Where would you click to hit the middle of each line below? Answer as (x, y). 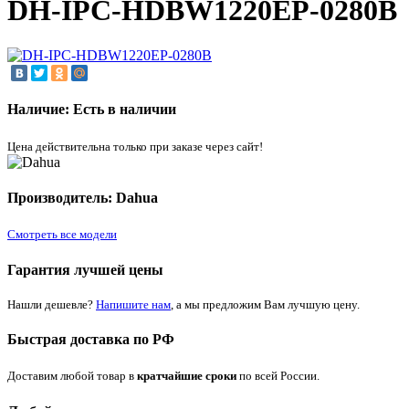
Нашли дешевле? (52, 304)
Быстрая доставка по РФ (91, 340)
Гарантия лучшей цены (85, 269)
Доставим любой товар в (72, 376)
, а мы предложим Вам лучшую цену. (265, 304)
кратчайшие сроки (187, 376)
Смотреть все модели (62, 235)
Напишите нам (133, 304)
